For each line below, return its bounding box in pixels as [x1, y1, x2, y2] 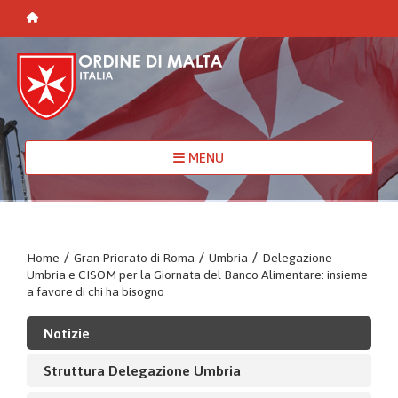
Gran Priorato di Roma [74, 250, 195, 265]
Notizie [43, 324, 90, 341]
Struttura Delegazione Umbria [43, 362, 241, 378]
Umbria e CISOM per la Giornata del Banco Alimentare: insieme [27, 267, 368, 282]
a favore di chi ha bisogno [27, 283, 164, 298]
